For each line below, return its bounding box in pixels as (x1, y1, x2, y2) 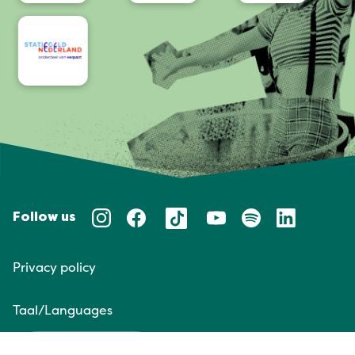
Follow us (13, 212, 76, 225)
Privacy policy (13, 259, 96, 276)
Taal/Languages (13, 302, 113, 319)
